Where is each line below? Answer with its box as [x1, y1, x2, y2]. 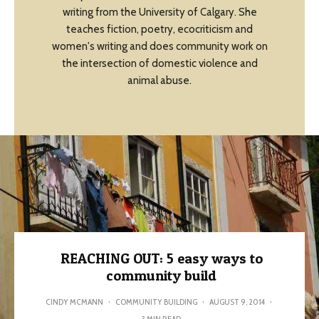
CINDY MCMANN [46, 296, 103, 307]
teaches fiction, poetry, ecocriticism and [66, 23, 253, 36]
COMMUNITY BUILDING [115, 296, 197, 307]
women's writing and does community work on [51, 40, 268, 53]
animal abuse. [127, 74, 192, 87]
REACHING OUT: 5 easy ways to [60, 250, 263, 267]
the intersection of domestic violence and [61, 57, 258, 70]
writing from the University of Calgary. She [62, 6, 257, 19]
